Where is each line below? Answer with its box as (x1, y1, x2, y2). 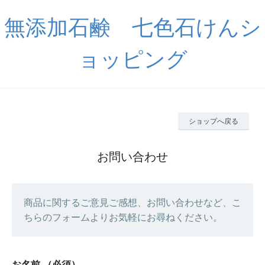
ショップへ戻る (189, 117, 238, 125)
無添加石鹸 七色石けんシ (4, 15, 261, 40)
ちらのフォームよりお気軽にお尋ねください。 (24, 212, 222, 222)
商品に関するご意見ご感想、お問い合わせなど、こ (24, 198, 241, 208)
